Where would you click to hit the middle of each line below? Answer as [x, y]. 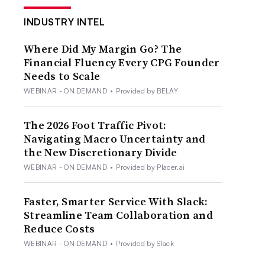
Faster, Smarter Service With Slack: [116, 201]
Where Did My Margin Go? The [103, 49]
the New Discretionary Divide [101, 152]
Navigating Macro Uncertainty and [115, 138]
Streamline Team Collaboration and [118, 215]
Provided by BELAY [147, 91]
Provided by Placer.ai [151, 167]
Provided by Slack [145, 243]
